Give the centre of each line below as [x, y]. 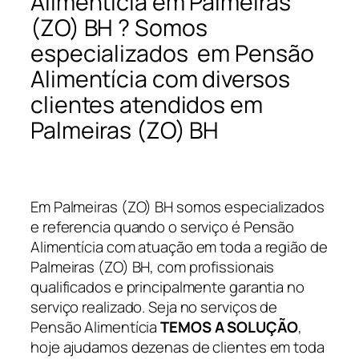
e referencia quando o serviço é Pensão [163, 227]
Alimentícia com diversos [160, 79]
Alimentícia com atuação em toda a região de [179, 247]
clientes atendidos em [147, 105]
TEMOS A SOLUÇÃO [229, 327]
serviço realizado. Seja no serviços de [154, 307]
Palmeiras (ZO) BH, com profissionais [153, 267]
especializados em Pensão [172, 54]
